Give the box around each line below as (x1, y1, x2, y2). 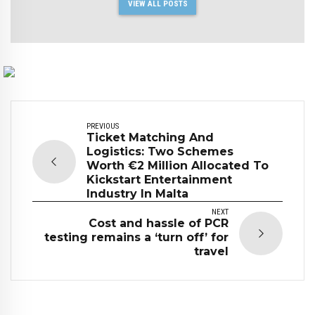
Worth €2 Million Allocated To (86, 158, 269, 172)
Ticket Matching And (86, 130, 214, 144)
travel (194, 244, 229, 258)
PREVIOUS (86, 121, 119, 131)
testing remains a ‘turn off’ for (44, 230, 229, 244)
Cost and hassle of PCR (89, 216, 229, 230)
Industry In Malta (86, 186, 188, 200)
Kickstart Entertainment (86, 172, 232, 186)
